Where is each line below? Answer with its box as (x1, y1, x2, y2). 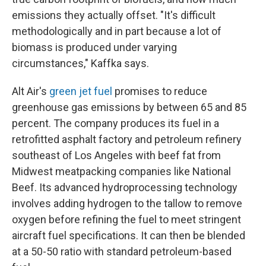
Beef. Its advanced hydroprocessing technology (12, 181, 237, 194)
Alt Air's (12, 85, 47, 98)
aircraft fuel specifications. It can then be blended (12, 229, 245, 242)
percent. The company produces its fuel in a (12, 117, 219, 130)
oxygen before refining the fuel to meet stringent (12, 213, 241, 226)
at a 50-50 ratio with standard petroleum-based (12, 245, 232, 258)
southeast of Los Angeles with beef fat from (12, 149, 221, 162)
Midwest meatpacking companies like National (12, 165, 231, 178)
